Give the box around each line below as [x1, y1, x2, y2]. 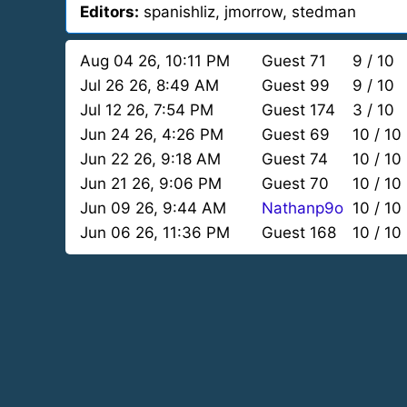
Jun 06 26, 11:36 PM [80, 223, 230, 242]
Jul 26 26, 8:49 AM [80, 76, 219, 94]
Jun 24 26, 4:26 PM [80, 125, 223, 144]
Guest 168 [262, 223, 336, 242]
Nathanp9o [262, 199, 343, 217]
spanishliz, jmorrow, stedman [139, 3, 356, 21]
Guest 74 [262, 150, 328, 168]
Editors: [80, 3, 139, 21]
